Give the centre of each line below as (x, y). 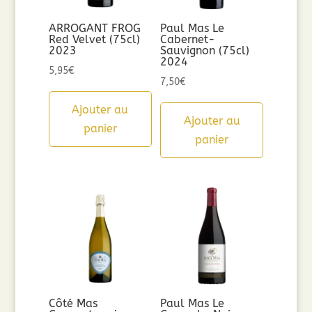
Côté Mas (73, 303)
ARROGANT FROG (94, 29)
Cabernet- (188, 40)
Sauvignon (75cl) (205, 51)
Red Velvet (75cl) (94, 40)
